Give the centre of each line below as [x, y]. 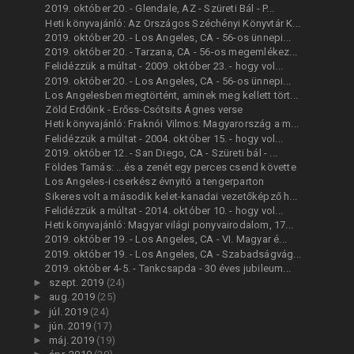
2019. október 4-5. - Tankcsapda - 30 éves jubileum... [168, 268]
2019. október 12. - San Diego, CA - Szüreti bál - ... [162, 153]
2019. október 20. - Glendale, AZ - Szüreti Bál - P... [160, 9]
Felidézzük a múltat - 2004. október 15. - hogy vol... [164, 138]
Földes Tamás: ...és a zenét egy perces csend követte [171, 168]
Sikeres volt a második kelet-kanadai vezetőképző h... [171, 196]
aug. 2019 [73, 297]
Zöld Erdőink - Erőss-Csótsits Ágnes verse [144, 110]
